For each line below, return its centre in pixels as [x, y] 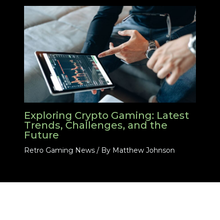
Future [41, 135]
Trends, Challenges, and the [96, 125]
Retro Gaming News [59, 151]
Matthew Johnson [143, 151]
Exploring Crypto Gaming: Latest [106, 116]
